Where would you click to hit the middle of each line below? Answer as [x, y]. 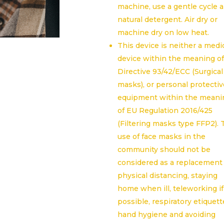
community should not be [164, 149]
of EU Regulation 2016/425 [165, 110]
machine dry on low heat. [163, 32]
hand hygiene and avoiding [167, 214]
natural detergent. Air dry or [168, 19]
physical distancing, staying [168, 175]
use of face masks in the [162, 136]
